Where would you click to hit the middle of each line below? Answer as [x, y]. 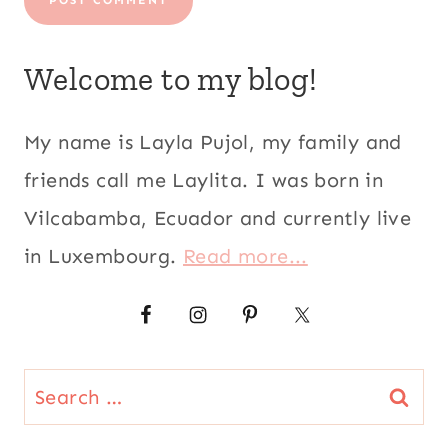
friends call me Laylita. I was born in [204, 180]
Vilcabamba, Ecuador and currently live [218, 218]
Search [55, 387]
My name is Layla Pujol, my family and [213, 142]
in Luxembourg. [103, 256]
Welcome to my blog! [171, 79]
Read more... [245, 256]
